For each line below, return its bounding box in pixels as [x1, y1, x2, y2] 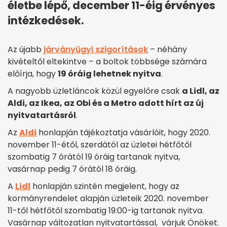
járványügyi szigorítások [44, 44, 148, 56]
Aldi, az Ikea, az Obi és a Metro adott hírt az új [8, 97, 204, 109]
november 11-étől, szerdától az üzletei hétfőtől [8, 139, 192, 151]
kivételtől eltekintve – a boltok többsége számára [8, 56, 207, 68]
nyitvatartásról [8, 109, 76, 122]
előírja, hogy [8, 68, 58, 80]
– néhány [148, 44, 187, 56]
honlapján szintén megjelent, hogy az [30, 180, 179, 193]
